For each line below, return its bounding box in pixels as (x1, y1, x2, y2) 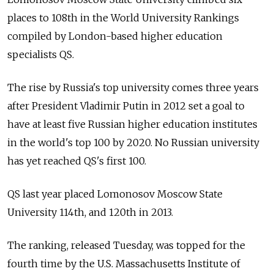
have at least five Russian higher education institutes (7, 117, 257, 130)
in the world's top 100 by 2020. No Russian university (7, 136, 259, 149)
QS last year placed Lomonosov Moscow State (7, 187, 223, 200)
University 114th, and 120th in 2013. (7, 206, 173, 218)
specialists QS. (7, 48, 74, 61)
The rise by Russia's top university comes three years (7, 81, 259, 94)
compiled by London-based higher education (7, 29, 223, 42)
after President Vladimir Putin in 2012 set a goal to (7, 99, 245, 112)
